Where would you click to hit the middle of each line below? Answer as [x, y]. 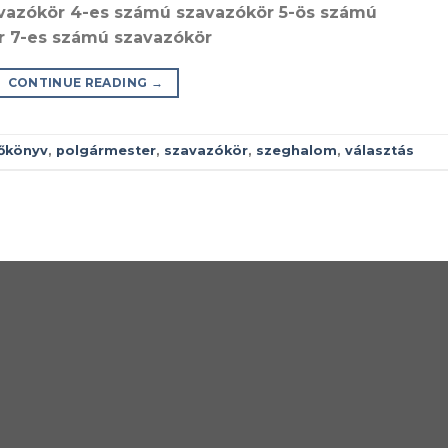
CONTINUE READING [79, 82]
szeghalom [296, 151]
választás [379, 151]
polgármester [106, 151]
